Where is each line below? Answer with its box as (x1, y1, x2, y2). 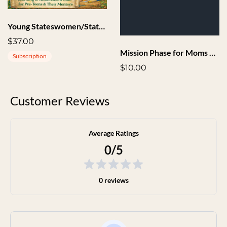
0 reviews (98, 176, 129, 185)
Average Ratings (88, 129, 139, 138)
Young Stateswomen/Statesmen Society (99, 21, 105, 31)
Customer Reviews (10, 93, 109, 108)
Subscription (13, 52, 47, 60)
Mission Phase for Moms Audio (209, 48, 216, 58)
